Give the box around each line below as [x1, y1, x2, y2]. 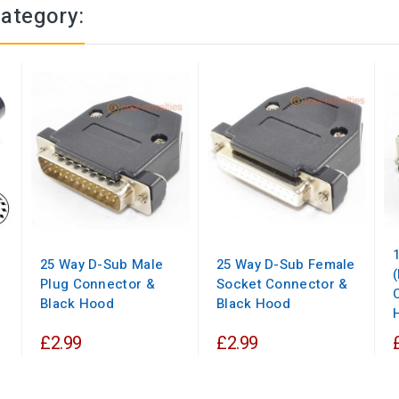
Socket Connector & [216, 274, 348, 295]
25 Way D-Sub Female [216, 255, 355, 275]
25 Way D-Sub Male [40, 255, 164, 275]
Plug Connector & [40, 274, 155, 295]
